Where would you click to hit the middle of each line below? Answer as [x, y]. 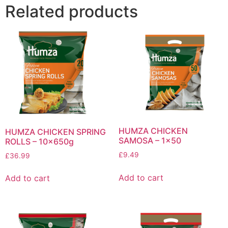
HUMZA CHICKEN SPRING [55, 132]
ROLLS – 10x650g [39, 141]
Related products [72, 12]
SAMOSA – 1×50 [150, 141]
